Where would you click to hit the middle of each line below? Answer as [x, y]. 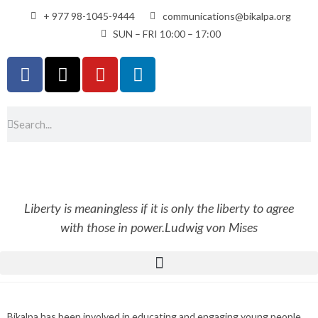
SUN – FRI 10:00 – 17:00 [167, 34]
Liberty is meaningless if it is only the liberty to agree [159, 208]
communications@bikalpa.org [226, 16]
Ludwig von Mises [211, 227]
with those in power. [113, 227]
